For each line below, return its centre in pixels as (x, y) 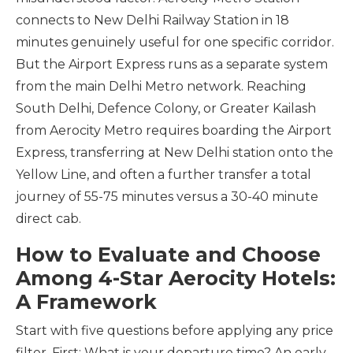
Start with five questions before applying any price (175, 331)
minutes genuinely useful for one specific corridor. (175, 42)
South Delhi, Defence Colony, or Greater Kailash (166, 108)
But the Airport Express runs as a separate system (172, 64)
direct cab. (48, 219)
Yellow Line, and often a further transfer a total (163, 175)
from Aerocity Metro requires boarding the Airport (174, 130)
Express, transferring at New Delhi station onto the (175, 152)
